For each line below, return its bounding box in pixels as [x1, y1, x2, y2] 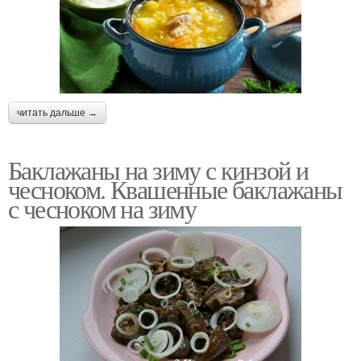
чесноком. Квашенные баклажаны [8, 172, 342, 207]
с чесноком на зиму [8, 191, 197, 226]
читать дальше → [17, 107, 98, 119]
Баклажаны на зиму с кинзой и [8, 152, 309, 188]
